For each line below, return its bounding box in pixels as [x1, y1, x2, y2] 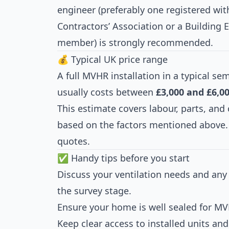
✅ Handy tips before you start [57, 152, 190, 164]
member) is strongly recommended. [57, 36, 213, 49]
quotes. [57, 135, 90, 147]
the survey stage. [57, 185, 131, 197]
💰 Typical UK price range [57, 53, 168, 65]
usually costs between [57, 86, 156, 98]
